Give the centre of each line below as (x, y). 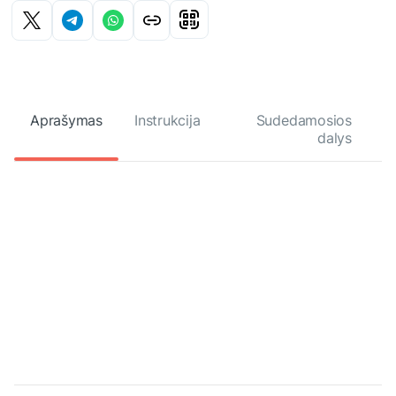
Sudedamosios (304, 121)
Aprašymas (66, 121)
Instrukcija (167, 121)
